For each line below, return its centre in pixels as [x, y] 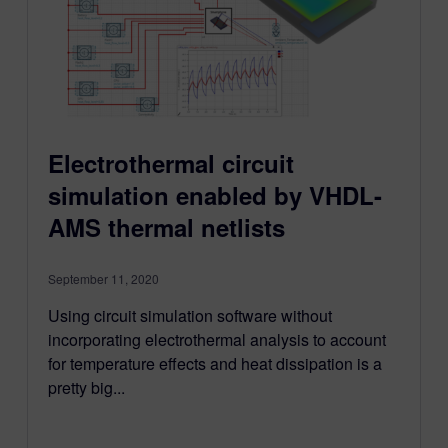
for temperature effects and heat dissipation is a [214, 364]
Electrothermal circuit [170, 163]
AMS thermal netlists [166, 227]
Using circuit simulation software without [189, 316]
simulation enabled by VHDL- [214, 195]
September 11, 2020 [103, 279]
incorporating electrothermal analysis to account [216, 340]
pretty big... [86, 388]
